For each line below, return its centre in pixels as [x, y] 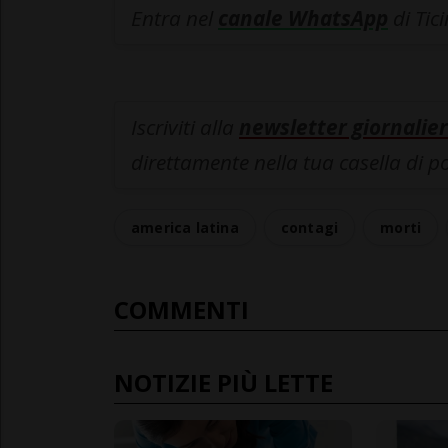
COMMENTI [181, 310]
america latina [185, 228]
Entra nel [174, 18]
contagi [309, 228]
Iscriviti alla [185, 127]
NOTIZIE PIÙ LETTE [223, 383]
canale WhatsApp [303, 18]
